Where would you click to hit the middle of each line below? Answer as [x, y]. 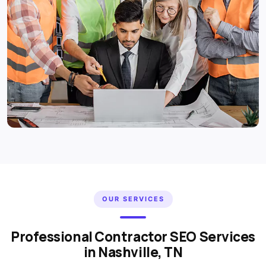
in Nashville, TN [133, 252]
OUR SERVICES [133, 199]
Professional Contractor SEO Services [133, 237]
